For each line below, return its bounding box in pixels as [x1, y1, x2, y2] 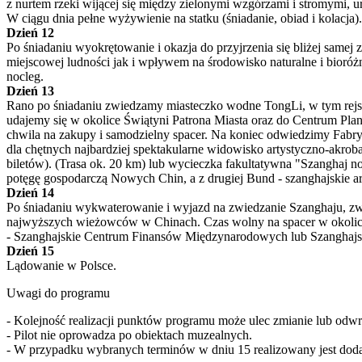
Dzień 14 [6, 186, 54, 200]
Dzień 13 [6, 84, 54, 98]
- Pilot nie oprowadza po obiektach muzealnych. [6, 328, 252, 342]
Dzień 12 [6, 26, 54, 40]
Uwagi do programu [6, 286, 110, 300]
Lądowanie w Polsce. [6, 259, 116, 272]
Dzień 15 [6, 244, 54, 258]
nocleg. [6, 69, 44, 83]
